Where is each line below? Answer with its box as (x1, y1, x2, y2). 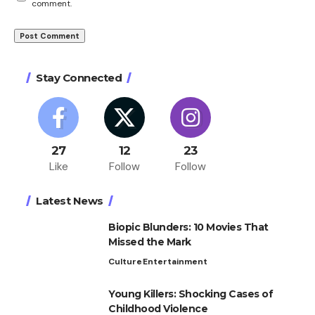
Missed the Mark (108, 236, 191, 249)
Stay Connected (36, 71, 122, 85)
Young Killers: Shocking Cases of (108, 288, 273, 301)
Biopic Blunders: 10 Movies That (108, 221, 269, 234)
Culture (108, 256, 142, 268)
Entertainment (143, 256, 207, 268)
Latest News (36, 194, 103, 208)
